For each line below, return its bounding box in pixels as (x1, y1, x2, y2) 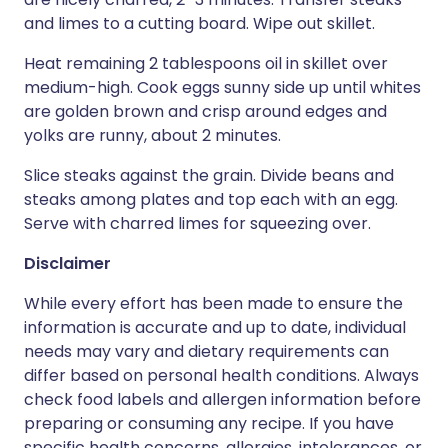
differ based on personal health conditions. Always (24, 364, 419, 387)
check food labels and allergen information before (24, 388, 421, 411)
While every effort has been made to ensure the (24, 292, 403, 315)
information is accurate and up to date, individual (24, 316, 406, 339)
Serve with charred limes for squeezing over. (24, 212, 371, 235)
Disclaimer (24, 252, 111, 275)
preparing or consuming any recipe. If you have (24, 412, 394, 435)
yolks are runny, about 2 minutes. (24, 124, 281, 147)
